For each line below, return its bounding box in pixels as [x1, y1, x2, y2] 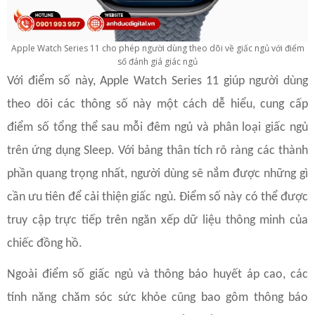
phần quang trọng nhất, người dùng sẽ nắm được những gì [7, 167, 308, 181]
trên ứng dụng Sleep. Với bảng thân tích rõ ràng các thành [7, 143, 308, 157]
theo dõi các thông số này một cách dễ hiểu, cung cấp [7, 97, 308, 111]
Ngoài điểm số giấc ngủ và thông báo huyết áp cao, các [7, 267, 308, 281]
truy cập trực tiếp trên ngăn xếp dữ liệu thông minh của [7, 213, 308, 227]
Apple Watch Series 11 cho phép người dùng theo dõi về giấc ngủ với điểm [11, 41, 304, 54]
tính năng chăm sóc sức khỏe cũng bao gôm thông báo [7, 290, 308, 304]
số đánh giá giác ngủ [117, 55, 198, 67]
